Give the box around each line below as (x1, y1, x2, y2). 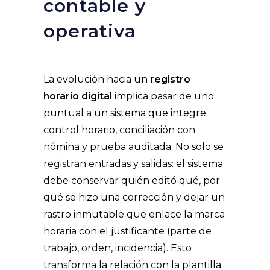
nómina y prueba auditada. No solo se (43, 141, 224, 153)
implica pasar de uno (112, 90, 214, 102)
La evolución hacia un (43, 74, 150, 86)
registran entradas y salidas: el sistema (43, 158, 223, 170)
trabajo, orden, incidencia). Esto (43, 242, 192, 254)
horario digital (43, 90, 112, 102)
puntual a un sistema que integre (43, 107, 206, 119)
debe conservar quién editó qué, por (43, 175, 220, 187)
